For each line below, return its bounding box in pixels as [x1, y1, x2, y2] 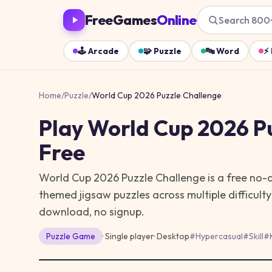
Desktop [157, 231, 189, 242]
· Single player [103, 231, 154, 242]
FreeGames [85, 11, 157, 29]
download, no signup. [39, 205, 144, 219]
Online [157, 11, 197, 29]
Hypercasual [195, 231, 243, 242]
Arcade [88, 46, 119, 56]
